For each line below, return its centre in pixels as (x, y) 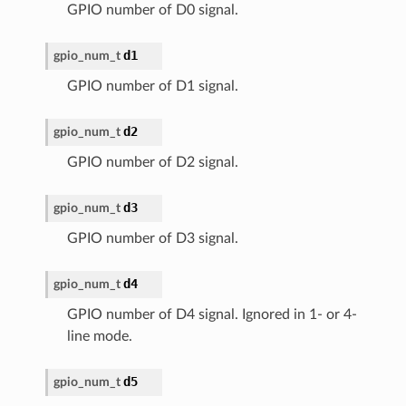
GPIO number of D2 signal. (152, 162)
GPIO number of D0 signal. (152, 10)
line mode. (99, 336)
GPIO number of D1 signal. (152, 86)
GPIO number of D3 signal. (152, 238)
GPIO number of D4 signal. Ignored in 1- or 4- (212, 314)
